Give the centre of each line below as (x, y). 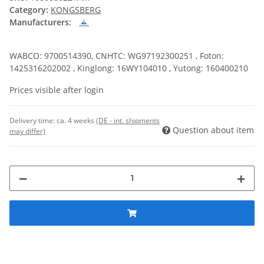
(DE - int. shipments (128, 120)
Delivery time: (33, 120)
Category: (30, 10)
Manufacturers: (40, 22)
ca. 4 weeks (76, 120)
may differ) (27, 131)
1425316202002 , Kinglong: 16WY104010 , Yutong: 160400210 (129, 68)
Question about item (213, 130)
